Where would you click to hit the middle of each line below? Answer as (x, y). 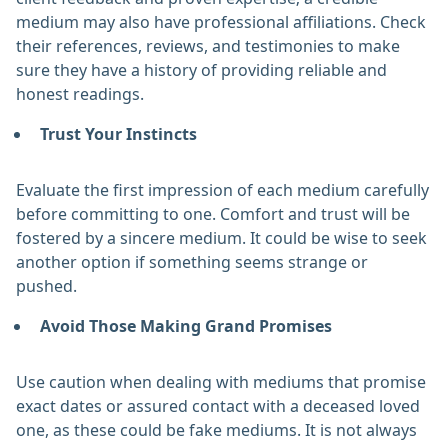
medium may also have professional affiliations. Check (221, 22)
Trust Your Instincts (118, 134)
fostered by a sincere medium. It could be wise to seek (221, 238)
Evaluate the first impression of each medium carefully (222, 190)
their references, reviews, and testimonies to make (208, 46)
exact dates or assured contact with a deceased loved (218, 406)
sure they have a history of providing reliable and (201, 70)
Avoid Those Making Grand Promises (186, 326)
